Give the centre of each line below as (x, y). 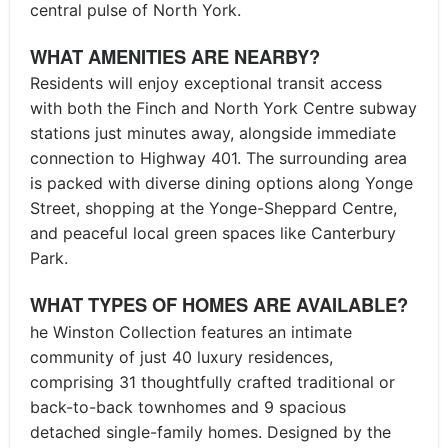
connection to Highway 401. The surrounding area (218, 158)
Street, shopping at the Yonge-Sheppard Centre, (213, 208)
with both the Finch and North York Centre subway (223, 108)
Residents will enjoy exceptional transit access (206, 83)
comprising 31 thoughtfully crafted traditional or (212, 382)
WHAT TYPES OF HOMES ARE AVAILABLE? (219, 305)
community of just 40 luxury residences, (181, 357)
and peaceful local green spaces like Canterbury (213, 233)
